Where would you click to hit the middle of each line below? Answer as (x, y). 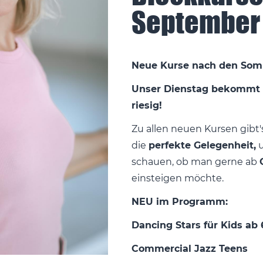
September (196, 22)
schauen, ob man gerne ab (195, 161)
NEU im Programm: (181, 201)
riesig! (148, 105)
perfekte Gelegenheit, (202, 145)
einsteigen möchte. (179, 178)
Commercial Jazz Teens (191, 248)
